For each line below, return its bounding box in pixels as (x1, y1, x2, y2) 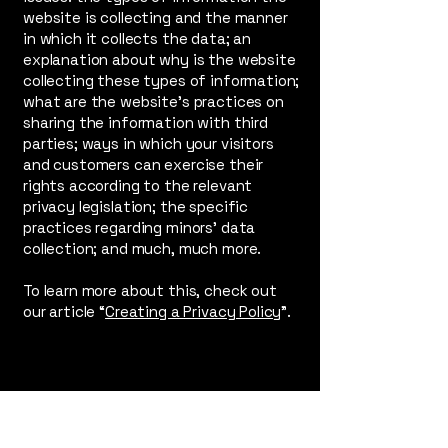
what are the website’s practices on (23, 91, 284, 111)
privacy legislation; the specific (23, 196, 249, 216)
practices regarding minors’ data (23, 217, 256, 237)
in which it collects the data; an (23, 28, 252, 48)
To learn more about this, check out (23, 280, 277, 300)
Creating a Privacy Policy (105, 301, 282, 321)
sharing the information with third (23, 112, 268, 132)
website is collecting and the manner (23, 7, 288, 27)
